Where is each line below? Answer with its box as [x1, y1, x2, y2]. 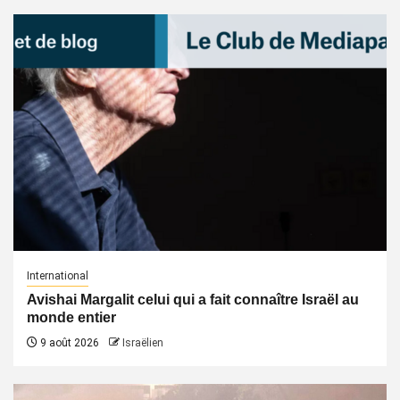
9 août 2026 [37, 337, 99, 349]
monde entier [27, 310, 116, 325]
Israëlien [122, 337, 163, 349]
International [27, 270, 88, 282]
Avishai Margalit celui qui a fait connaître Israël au [27, 292, 359, 307]
